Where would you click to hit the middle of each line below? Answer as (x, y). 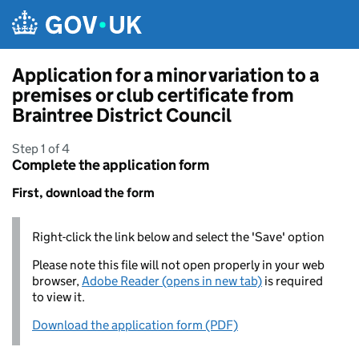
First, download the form (83, 193)
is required (292, 281)
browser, (57, 281)
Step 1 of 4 (41, 149)
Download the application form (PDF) (135, 325)
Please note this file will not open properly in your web (178, 265)
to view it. (58, 297)
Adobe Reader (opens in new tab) (172, 281)
